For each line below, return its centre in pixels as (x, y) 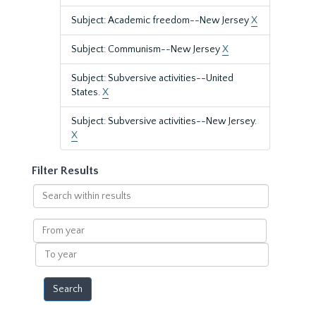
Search (48, 190)
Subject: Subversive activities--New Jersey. (164, 121)
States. (87, 92)
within (47, 205)
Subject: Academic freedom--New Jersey (161, 20)
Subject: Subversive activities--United (152, 78)
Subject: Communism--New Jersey (147, 49)
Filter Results (65, 171)
